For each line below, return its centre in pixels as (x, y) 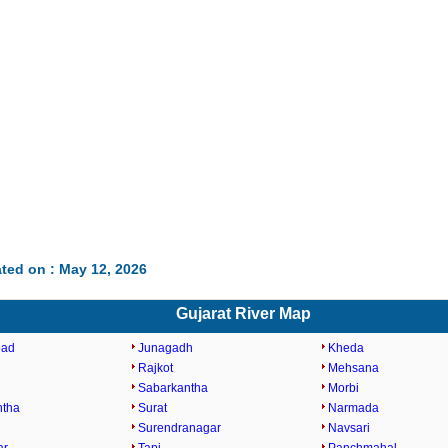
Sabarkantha (173, 388)
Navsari (349, 428)
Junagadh (166, 348)
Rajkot (156, 368)
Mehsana (354, 368)
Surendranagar (180, 428)
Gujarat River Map (243, 313)
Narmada (354, 408)
